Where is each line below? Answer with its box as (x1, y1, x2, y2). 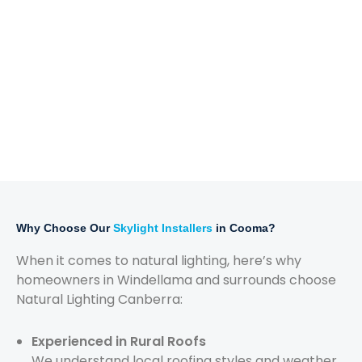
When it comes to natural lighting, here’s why (16, 250, 301, 270)
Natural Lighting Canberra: (16, 289, 183, 309)
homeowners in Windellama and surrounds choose (16, 270, 336, 289)
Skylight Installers (113, 221, 213, 234)
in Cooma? (213, 221, 276, 234)
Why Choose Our (16, 221, 113, 234)
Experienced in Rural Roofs (32, 331, 207, 351)
